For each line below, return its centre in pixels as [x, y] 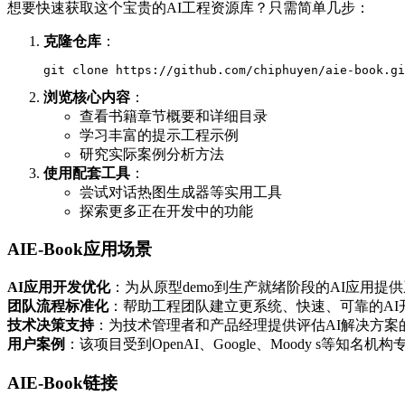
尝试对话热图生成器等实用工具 [181, 192]
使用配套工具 [87, 173]
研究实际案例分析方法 [152, 154]
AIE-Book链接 [62, 382]
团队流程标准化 [58, 306]
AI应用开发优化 [59, 287]
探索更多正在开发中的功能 [166, 211]
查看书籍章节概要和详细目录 [174, 116]
